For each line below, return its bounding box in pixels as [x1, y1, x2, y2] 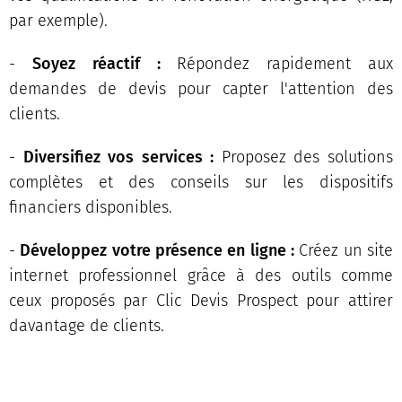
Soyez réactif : [31, 53, 178, 74]
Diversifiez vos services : [22, 146, 214, 167]
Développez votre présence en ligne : [20, 240, 295, 260]
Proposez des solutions [214, 146, 394, 167]
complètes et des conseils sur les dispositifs [9, 171, 393, 192]
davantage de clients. [9, 315, 164, 336]
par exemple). [9, 10, 108, 31]
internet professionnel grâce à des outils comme [9, 265, 393, 285]
